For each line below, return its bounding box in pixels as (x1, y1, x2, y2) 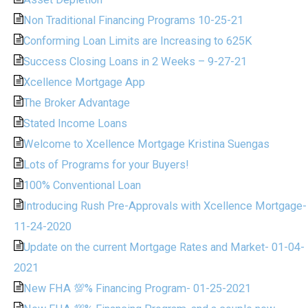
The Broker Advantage (23, 96, 131, 109)
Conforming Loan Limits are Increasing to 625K (23, 34, 253, 47)
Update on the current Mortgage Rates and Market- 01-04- (23, 240, 305, 254)
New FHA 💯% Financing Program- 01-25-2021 (23, 281, 252, 295)
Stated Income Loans (23, 116, 128, 130)
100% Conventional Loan (23, 178, 142, 192)
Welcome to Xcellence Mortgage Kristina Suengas (23, 137, 270, 151)
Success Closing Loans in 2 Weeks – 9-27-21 (23, 54, 247, 68)
